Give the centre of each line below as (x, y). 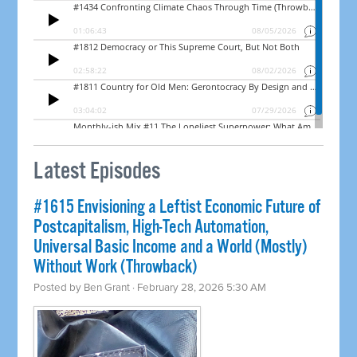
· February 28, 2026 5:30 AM (198, 288)
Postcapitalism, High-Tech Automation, (151, 228)
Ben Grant (107, 288)
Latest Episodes (97, 172)
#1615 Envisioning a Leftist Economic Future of (177, 208)
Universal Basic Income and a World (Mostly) (171, 248)
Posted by (59, 288)
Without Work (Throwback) (116, 268)
